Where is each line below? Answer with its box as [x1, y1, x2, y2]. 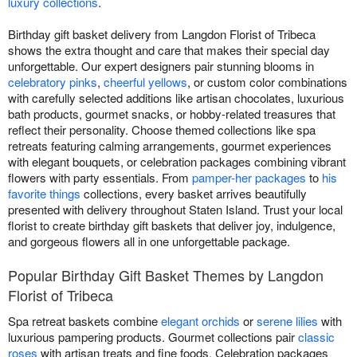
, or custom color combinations [187, 73, 347, 90]
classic [298, 328, 335, 345]
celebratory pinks [8, 73, 97, 90]
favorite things [8, 185, 80, 202]
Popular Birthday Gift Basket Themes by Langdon [8, 265, 324, 285]
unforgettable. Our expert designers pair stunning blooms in [8, 57, 314, 74]
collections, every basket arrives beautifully [80, 185, 307, 202]
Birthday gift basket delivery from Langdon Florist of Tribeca [8, 25, 316, 42]
